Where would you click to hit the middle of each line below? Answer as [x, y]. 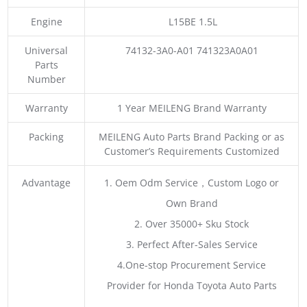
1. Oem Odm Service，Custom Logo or [192, 182]
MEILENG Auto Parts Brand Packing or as [192, 136]
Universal [47, 50]
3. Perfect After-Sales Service [192, 244]
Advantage [47, 182]
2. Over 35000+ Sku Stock [192, 223]
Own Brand [192, 203]
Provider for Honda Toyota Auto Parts [192, 285]
